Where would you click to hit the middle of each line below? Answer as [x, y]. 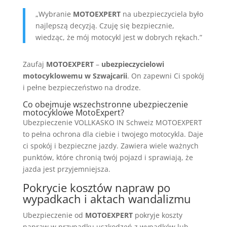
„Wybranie [54, 14]
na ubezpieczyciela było [162, 14]
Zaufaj [34, 64]
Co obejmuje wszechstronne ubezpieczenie [105, 104]
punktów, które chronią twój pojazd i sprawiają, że [108, 157]
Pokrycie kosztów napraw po [96, 187]
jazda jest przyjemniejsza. [66, 169]
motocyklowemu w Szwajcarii [75, 75]
